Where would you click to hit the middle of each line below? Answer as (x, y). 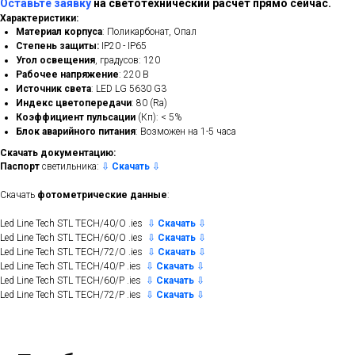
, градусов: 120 (128, 60)
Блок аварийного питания (76, 131)
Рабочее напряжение (67, 74)
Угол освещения (55, 60)
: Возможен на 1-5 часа (186, 131)
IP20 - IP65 (123, 46)
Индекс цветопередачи (74, 103)
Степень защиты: (57, 46)
